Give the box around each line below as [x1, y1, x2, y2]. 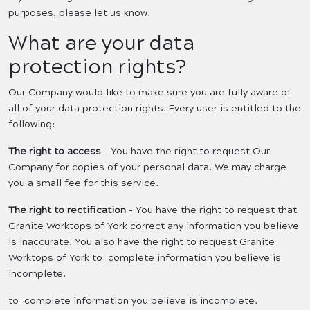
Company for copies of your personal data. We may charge [8, 161, 286, 174]
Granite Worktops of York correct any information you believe [8, 220, 299, 232]
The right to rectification [8, 204, 129, 217]
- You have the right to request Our [104, 145, 270, 158]
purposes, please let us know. [8, 7, 150, 19]
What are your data [8, 31, 194, 56]
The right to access [8, 145, 104, 158]
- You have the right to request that [129, 204, 297, 217]
